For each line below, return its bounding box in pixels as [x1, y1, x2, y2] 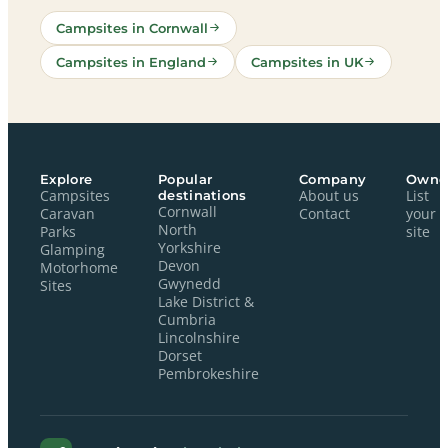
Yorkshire [158, 238, 221, 257]
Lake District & [158, 292, 254, 311]
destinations [158, 186, 247, 203]
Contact [299, 204, 350, 223]
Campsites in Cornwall [56, 19, 208, 36]
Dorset [158, 346, 202, 365]
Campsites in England [56, 53, 206, 70]
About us [299, 186, 359, 205]
